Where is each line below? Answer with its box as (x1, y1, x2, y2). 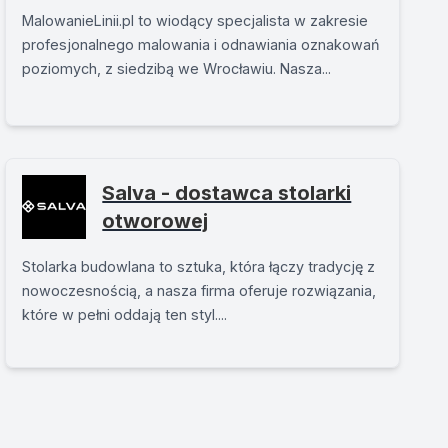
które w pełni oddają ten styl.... (22, 306, 228, 323)
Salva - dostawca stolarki (102, 181, 352, 205)
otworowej (102, 209, 209, 233)
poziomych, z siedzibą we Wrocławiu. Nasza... (22, 60, 332, 77)
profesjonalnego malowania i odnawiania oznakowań (22, 36, 381, 53)
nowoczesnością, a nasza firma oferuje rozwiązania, (22, 282, 377, 299)
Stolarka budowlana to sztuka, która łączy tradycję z (22, 258, 376, 275)
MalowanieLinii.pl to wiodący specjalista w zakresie (22, 12, 369, 29)
